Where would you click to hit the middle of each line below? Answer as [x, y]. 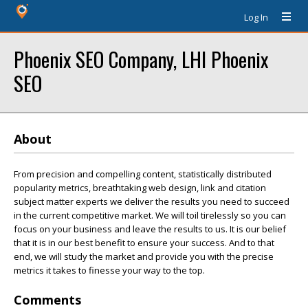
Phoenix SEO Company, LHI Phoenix [141, 59]
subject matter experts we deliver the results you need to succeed [152, 201]
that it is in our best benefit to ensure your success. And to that [144, 243]
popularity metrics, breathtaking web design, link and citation [140, 188]
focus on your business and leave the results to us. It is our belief [150, 229]
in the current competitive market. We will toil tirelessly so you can [150, 215]
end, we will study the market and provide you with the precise [144, 256]
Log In [256, 17]
